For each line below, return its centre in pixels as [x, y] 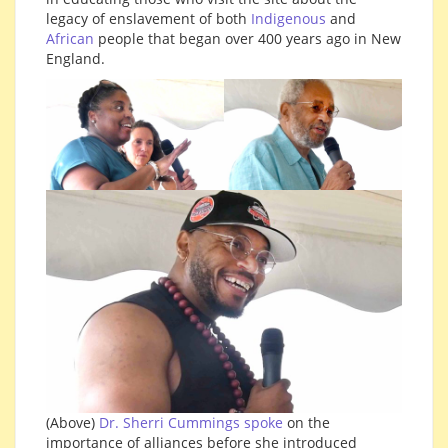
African [72, 38]
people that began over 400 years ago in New [249, 38]
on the [306, 422]
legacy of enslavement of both [148, 18]
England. [75, 58]
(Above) [72, 422]
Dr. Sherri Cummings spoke [191, 422]
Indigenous [288, 18]
